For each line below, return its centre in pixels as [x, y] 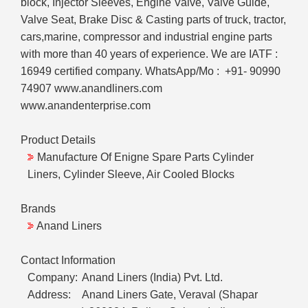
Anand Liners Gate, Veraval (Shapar [170, 295]
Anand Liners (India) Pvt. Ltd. [152, 278]
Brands [38, 209]
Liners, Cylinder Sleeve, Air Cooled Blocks [131, 175]
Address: [49, 295]
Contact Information [68, 261]
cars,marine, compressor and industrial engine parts [146, 37]
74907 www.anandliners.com [93, 89]
